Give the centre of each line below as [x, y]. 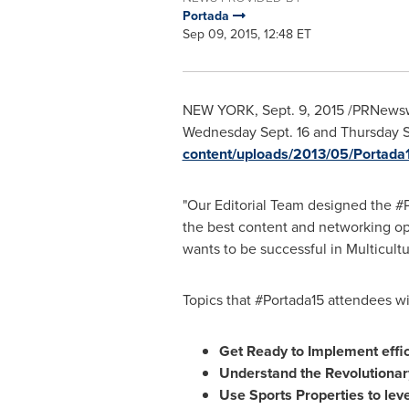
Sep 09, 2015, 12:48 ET [246, 34]
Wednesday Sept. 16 [246, 132]
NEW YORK [218, 110]
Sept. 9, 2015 [303, 110]
